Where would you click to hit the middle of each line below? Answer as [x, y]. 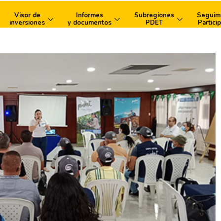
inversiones [27, 23]
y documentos [90, 23]
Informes [90, 15]
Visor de [27, 15]
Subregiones [154, 15]
